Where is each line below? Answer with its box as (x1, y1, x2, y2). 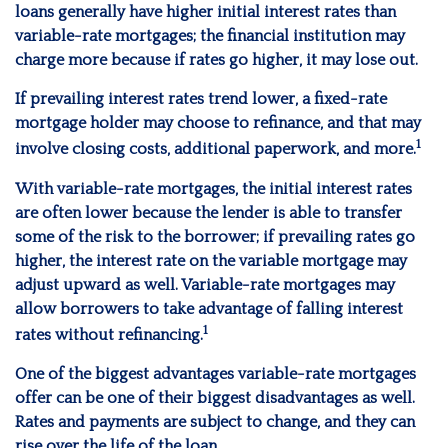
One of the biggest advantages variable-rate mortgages (15, 364, 416, 383)
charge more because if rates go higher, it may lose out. (15, 51, 418, 70)
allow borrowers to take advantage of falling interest (15, 299, 403, 318)
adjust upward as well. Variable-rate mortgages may (15, 275, 395, 294)
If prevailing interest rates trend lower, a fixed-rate (15, 90, 387, 109)
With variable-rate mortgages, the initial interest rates (15, 179, 412, 198)
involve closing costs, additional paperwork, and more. (15, 140, 416, 159)
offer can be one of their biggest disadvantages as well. (15, 388, 415, 407)
